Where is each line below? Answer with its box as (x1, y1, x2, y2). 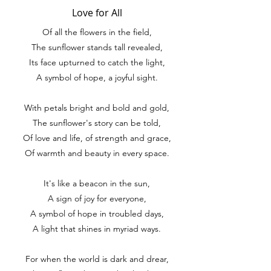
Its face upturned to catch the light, (28, 57, 165, 68)
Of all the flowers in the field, (42, 27, 152, 38)
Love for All (71, 6, 122, 19)
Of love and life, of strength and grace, (22, 132, 171, 143)
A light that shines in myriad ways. (33, 223, 161, 234)
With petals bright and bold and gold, (24, 102, 169, 113)
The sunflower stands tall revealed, (31, 42, 163, 53)
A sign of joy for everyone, (47, 193, 146, 204)
